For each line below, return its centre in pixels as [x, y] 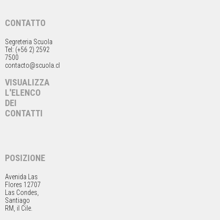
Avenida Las [21, 177]
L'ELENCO [23, 92]
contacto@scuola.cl [32, 65]
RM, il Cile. [19, 208]
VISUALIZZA [27, 82]
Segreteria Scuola [29, 41]
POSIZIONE [25, 158]
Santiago [17, 200]
